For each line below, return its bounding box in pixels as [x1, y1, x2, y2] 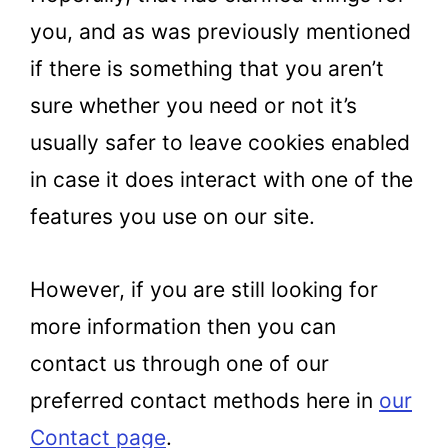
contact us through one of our [30, 350, 329, 376]
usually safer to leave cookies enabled [30, 130, 410, 156]
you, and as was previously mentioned [30, 19, 411, 45]
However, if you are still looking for [30, 276, 378, 302]
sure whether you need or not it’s [30, 93, 357, 119]
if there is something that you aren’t [30, 56, 384, 82]
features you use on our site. [30, 204, 315, 230]
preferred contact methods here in [30, 387, 379, 413]
